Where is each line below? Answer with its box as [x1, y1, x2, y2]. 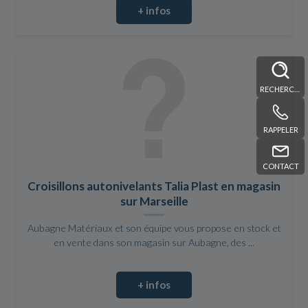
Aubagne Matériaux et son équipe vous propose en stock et [27, 221, 281, 234]
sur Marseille [120, 193, 188, 208]
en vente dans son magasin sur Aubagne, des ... [54, 236, 254, 248]
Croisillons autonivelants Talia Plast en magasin [27, 178, 280, 193]
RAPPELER [263, 125, 298, 135]
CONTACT [262, 161, 299, 170]
